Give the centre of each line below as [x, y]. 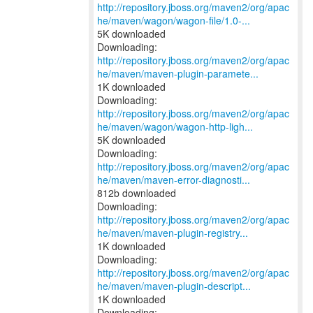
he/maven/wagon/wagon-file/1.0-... [174, 20]
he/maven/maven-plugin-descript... [174, 286]
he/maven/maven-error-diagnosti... [174, 180]
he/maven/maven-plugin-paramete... [178, 73]
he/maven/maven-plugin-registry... [173, 233]
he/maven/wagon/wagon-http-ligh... [175, 126]
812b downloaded [137, 193]
